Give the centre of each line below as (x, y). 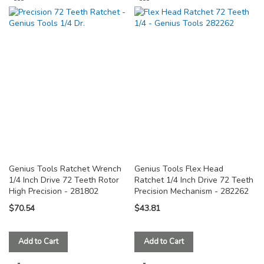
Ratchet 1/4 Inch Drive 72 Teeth (194, 180)
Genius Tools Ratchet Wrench (65, 169)
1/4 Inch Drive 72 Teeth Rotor (64, 180)
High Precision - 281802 (54, 192)
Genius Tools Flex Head (179, 169)
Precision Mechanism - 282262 (192, 192)
